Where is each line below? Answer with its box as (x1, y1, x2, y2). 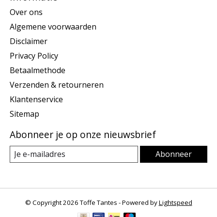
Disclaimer (10, 36, 47, 47)
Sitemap (10, 108, 39, 120)
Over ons (10, 7, 43, 18)
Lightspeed (158, 198, 192, 207)
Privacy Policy (10, 50, 58, 62)
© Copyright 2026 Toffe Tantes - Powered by (25, 198, 159, 207)
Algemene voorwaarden (10, 21, 96, 32)
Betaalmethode (10, 65, 65, 76)
